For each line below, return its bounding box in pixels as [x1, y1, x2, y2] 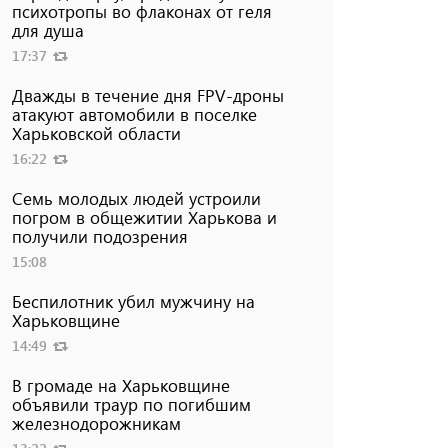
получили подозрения [11, 224, 188, 247]
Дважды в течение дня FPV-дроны [11, 83, 284, 106]
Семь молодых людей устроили [11, 186, 261, 209]
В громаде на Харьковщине [11, 373, 230, 396]
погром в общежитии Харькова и [11, 205, 277, 228]
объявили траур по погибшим [11, 392, 251, 415]
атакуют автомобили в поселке [11, 102, 257, 125]
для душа [11, 18, 84, 41]
